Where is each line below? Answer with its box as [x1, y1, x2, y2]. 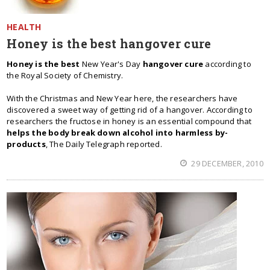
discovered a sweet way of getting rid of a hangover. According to [7, 104, 253, 115]
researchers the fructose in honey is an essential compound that [7, 116, 252, 127]
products [7, 139, 46, 149]
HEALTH [7, 21, 42, 33]
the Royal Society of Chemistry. [7, 70, 124, 81]
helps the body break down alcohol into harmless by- [7, 127, 228, 138]
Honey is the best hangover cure [7, 36, 212, 51]
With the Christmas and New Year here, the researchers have [7, 93, 238, 104]
